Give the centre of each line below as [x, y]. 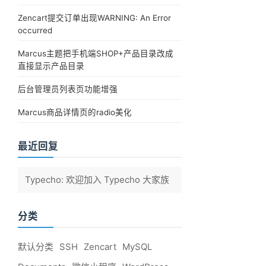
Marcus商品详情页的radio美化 [75, 112]
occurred [35, 30]
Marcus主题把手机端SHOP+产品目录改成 [96, 53]
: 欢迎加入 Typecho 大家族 [115, 180]
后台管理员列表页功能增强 [68, 89]
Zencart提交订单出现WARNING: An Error [95, 18]
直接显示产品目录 [51, 66]
